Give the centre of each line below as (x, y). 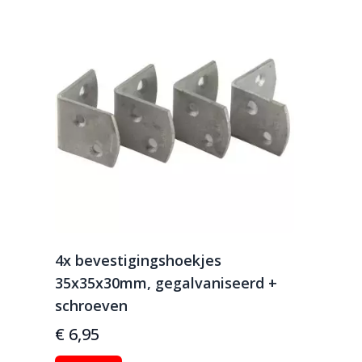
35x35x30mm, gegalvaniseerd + (166, 283)
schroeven (91, 305)
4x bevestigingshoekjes (138, 260)
